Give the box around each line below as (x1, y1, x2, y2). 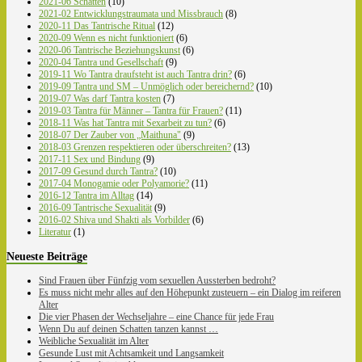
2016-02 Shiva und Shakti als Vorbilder (39, 214, 190, 226)
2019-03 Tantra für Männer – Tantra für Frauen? (39, 105, 223, 117)
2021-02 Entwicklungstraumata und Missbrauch (39, 8, 223, 20)
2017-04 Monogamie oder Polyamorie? (39, 178, 189, 190)
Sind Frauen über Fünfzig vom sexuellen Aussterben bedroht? (39, 275, 276, 287)
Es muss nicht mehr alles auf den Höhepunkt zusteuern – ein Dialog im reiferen (39, 287, 341, 299)
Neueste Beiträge (6, 250, 87, 263)
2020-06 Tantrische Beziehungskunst (39, 44, 180, 57)
